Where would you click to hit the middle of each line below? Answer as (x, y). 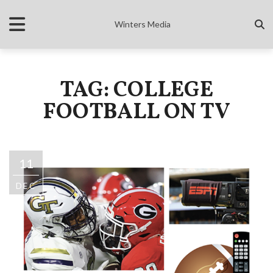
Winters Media (143, 24)
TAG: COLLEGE (136, 91)
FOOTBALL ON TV (136, 113)
